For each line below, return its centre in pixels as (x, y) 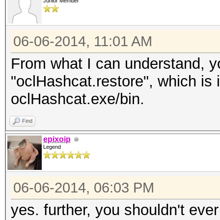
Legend (52, 147)
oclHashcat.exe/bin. (78, 99)
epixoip (57, 139)
